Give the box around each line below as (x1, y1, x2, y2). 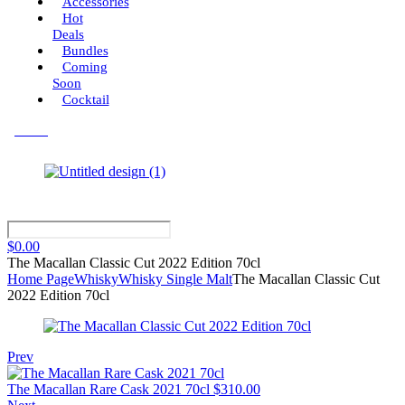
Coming (61, 60, 108, 74)
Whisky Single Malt (118, 271, 232, 287)
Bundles (61, 43, 108, 58)
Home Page (7, 271, 74, 287)
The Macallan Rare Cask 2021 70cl (7, 381, 210, 397)
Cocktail (61, 92, 109, 107)
